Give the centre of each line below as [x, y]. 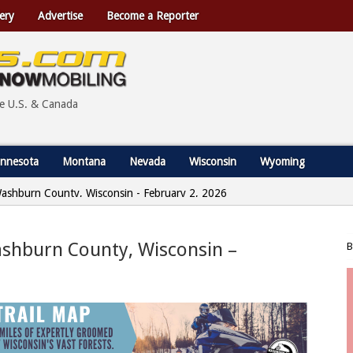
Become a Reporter [152, 16]
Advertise [60, 16]
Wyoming [282, 162]
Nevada [147, 162]
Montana [84, 162]
